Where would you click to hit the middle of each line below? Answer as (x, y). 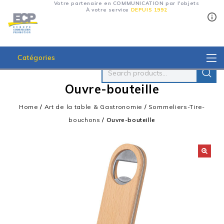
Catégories (36, 57)
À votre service (108, 10)
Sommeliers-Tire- (176, 107)
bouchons (84, 120)
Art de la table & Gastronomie (93, 107)
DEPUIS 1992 (149, 10)
